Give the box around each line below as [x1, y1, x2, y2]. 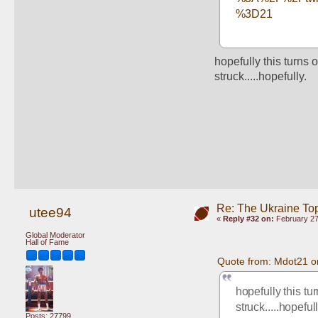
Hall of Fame [26, 237, 69, 246]
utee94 [28, 205, 72, 221]
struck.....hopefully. [214, 70, 307, 83]
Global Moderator [26, 230, 85, 239]
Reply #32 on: [222, 214, 274, 224]
